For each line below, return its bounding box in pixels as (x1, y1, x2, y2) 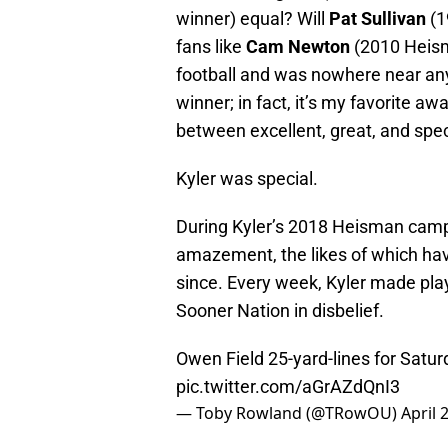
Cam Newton (246, 36, 350, 58)
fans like (176, 36, 246, 58)
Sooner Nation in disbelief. (176, 300, 384, 322)
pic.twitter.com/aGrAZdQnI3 (176, 376, 400, 398)
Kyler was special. (176, 168, 318, 190)
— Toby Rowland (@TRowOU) (176, 402, 401, 425)
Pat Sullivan (329, 8, 426, 30)
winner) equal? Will (176, 8, 329, 30)
